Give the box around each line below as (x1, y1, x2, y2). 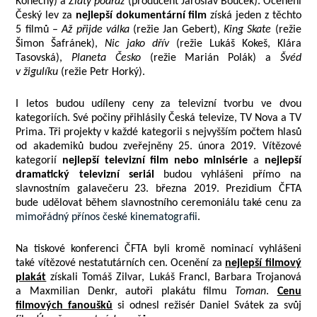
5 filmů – (16, 24, 58, 35)
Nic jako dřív (105, 38, 169, 50)
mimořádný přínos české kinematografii (16, 212, 198, 223)
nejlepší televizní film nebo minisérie (62, 155, 248, 166)
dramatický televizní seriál (16, 169, 154, 180)
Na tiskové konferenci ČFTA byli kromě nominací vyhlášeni (16, 243, 301, 255)
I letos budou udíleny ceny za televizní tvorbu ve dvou (16, 98, 301, 110)
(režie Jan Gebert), (129, 24, 224, 35)
